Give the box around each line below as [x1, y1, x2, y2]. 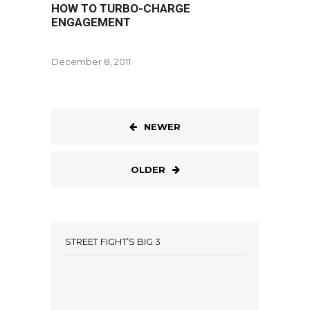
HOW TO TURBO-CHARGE [51, 1, 190, 15]
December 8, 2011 [51, 56, 131, 67]
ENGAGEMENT [51, 15, 131, 29]
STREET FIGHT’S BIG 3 [65, 236, 161, 247]
